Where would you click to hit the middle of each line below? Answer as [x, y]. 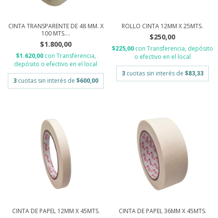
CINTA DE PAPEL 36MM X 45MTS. [162, 211]
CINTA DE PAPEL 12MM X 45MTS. [56, 211]
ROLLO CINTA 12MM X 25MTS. [162, 26]
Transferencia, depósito [180, 48]
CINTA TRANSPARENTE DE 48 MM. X [56, 26]
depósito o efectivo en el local [56, 64]
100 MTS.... [56, 33]
